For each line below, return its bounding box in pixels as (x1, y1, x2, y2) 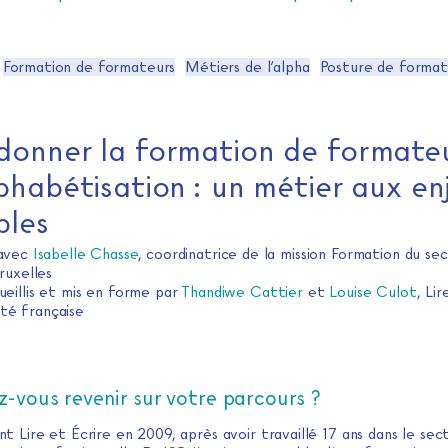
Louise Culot (329, 283, 417, 302)
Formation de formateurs (2, 58, 176, 77)
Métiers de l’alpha (185, 58, 310, 77)
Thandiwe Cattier (181, 283, 308, 302)
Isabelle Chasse (32, 245, 138, 264)
